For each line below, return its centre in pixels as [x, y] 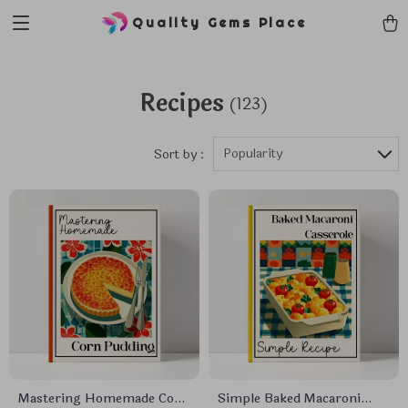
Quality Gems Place [219, 23]
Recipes [182, 103]
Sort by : [179, 154]
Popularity [253, 153]
